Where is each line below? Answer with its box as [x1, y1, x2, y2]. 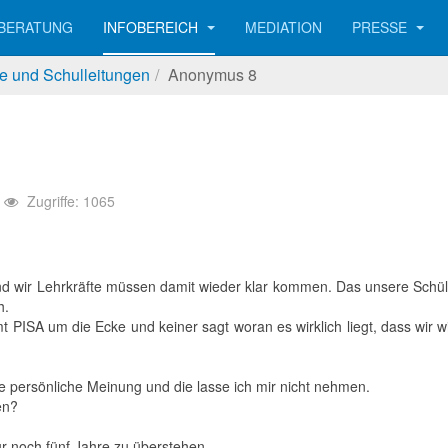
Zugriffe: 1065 [27, 191, 115, 211]
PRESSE [352, 17, 411, 37]
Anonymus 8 [168, 63, 257, 86]
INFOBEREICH [103, 17, 202, 37]
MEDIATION [245, 17, 322, 37]
